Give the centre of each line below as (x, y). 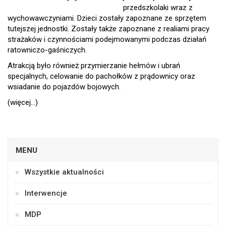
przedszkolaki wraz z (158, 8)
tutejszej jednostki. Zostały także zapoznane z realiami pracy (108, 29)
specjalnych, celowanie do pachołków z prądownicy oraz (101, 76)
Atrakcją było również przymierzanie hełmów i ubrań (94, 66)
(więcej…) (23, 102)
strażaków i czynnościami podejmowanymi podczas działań (107, 39)
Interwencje (46, 193)
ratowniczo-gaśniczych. (47, 50)
